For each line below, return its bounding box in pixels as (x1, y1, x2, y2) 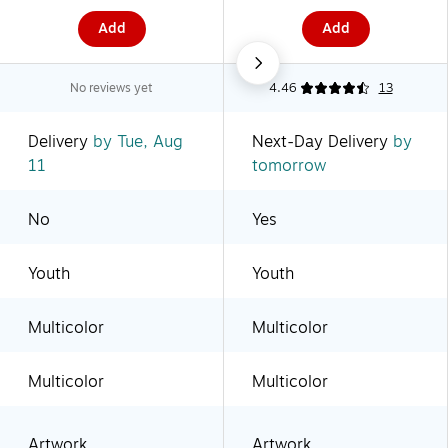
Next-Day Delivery (252, 129, 388, 154)
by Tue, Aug (88, 129, 183, 154)
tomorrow (252, 153, 326, 178)
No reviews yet (70, 78, 153, 97)
